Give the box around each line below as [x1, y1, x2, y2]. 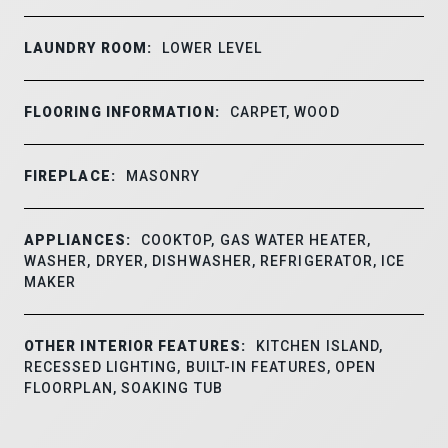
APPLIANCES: [24, 231, 131, 248]
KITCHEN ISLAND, [255, 337, 384, 354]
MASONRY [125, 167, 201, 184]
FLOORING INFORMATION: [24, 103, 220, 120]
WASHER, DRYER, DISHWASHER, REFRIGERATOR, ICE [24, 252, 406, 269]
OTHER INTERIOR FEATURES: [24, 337, 246, 354]
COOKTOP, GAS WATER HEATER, [140, 231, 371, 248]
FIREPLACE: [24, 167, 116, 184]
